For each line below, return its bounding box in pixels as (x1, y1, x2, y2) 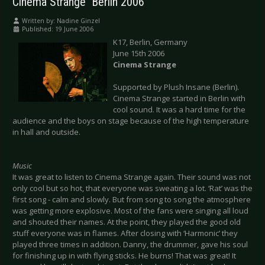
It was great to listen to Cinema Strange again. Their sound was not (12, 172, 251, 183)
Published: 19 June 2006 (22, 25, 93, 34)
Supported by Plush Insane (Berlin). (113, 82, 239, 93)
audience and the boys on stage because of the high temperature (12, 115, 249, 127)
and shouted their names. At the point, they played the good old (12, 216, 241, 228)
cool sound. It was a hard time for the (113, 104, 245, 115)
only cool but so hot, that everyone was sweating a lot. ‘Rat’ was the (12, 183, 253, 194)
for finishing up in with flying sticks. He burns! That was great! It (12, 250, 236, 261)
